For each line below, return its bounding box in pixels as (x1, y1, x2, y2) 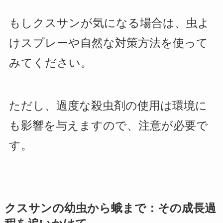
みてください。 (8, 57, 92, 70)
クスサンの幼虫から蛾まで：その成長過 (4, 202, 216, 215)
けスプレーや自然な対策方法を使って (8, 37, 208, 50)
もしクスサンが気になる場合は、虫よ (8, 17, 210, 30)
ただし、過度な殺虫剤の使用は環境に (8, 99, 207, 112)
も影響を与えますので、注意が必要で (8, 119, 208, 132)
